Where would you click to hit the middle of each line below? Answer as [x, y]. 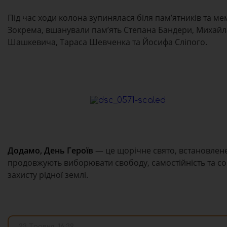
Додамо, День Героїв [50, 151]
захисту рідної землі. [48, 175]
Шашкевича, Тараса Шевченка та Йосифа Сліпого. [107, 42]
